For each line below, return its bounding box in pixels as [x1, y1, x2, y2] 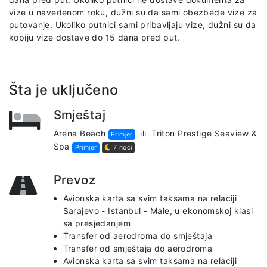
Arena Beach [53, 128, 108, 138]
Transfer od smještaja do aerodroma [63, 243, 212, 253]
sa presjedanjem [63, 218, 131, 228]
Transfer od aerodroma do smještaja [63, 230, 212, 241]
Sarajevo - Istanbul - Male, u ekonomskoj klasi [63, 205, 253, 216]
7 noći [111, 143, 132, 151]
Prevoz [53, 172, 96, 187]
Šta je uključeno [9, 80, 119, 98]
